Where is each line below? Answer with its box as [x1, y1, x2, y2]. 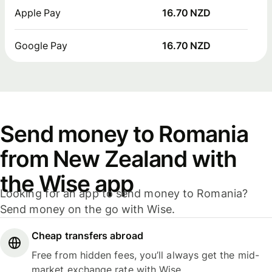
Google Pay [15, 39, 68, 52]
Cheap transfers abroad [32, 229, 143, 242]
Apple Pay [15, 7, 61, 19]
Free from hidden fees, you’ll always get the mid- [32, 248, 259, 261]
